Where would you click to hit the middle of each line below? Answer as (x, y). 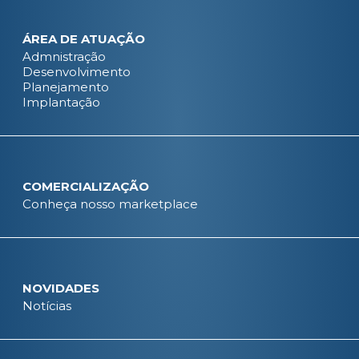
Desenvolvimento (77, 72)
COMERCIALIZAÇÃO (86, 186)
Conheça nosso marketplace (110, 204)
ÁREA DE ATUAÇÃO (84, 39)
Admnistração (64, 56)
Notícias (47, 306)
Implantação (61, 102)
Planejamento (66, 87)
